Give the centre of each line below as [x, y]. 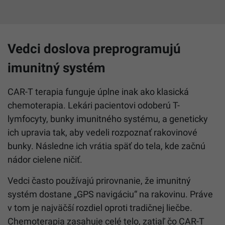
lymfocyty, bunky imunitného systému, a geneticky [108, 119]
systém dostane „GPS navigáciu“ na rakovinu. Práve [110, 194]
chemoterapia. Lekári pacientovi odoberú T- [94, 105]
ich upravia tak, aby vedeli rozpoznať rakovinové [102, 132]
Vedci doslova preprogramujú [94, 48]
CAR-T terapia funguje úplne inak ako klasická [98, 91]
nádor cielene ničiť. [45, 159]
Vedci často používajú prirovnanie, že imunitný [99, 180]
